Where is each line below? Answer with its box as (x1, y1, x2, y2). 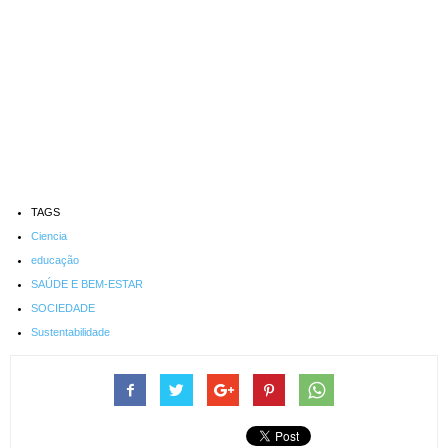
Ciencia (31, 230, 67, 243)
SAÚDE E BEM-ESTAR (31, 278, 143, 291)
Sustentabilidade (31, 326, 110, 339)
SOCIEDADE (31, 302, 95, 315)
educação (31, 254, 79, 267)
